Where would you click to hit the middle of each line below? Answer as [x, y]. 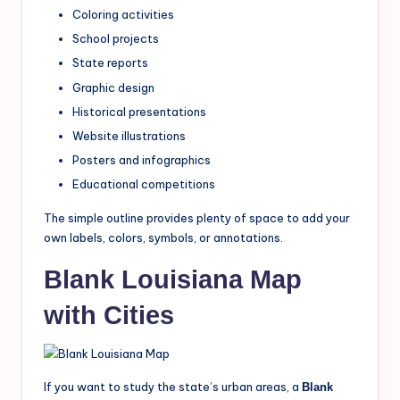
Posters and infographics [142, 159]
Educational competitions [144, 183]
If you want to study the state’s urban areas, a [173, 386]
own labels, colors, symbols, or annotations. [163, 237]
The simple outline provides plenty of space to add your [197, 217]
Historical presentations [139, 111]
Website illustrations [129, 135]
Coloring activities [123, 15]
